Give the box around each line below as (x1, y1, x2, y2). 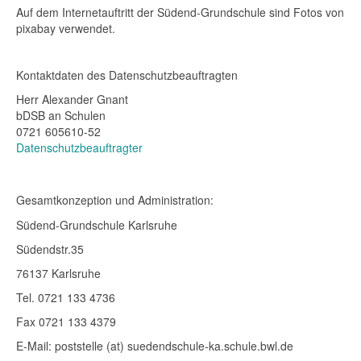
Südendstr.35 (16, 241, 84, 257)
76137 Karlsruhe (16, 265, 101, 281)
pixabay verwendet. (16, 20, 115, 36)
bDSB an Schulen (16, 107, 106, 123)
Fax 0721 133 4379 (16, 313, 116, 330)
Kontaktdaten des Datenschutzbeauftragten (16, 67, 238, 83)
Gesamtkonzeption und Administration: (16, 192, 214, 208)
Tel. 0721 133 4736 (16, 289, 115, 305)
